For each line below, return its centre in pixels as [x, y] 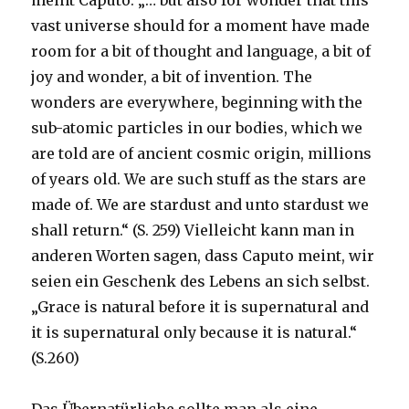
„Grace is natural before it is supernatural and [200, 307]
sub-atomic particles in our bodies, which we [197, 128]
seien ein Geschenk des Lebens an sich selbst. [201, 282]
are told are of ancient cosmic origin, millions [202, 154]
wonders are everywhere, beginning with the [197, 103]
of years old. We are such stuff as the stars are [199, 179]
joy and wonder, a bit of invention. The [172, 77]
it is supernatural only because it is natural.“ [194, 333]
